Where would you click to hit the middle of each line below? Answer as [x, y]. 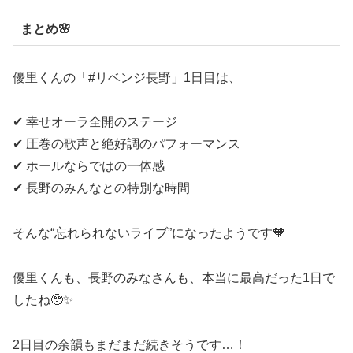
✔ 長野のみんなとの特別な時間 [101, 188]
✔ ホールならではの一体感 [89, 166]
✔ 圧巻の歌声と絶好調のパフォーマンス [126, 144]
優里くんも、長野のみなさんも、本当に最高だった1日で [174, 278]
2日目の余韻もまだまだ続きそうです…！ [130, 344]
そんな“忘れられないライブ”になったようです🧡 [149, 233]
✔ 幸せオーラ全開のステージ [95, 122]
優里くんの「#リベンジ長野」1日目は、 [127, 77]
